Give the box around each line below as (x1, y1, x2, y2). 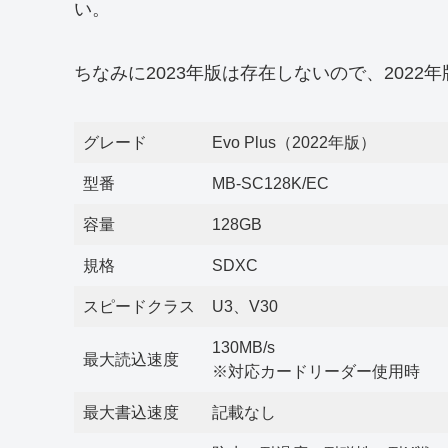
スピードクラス (83, 297, 195, 315)
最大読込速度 (83, 350, 179, 368)
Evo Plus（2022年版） (212, 133, 376, 151)
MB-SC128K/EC (212, 174, 329, 192)
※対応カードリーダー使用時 (212, 362, 420, 380)
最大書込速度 (83, 403, 179, 421)
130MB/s (212, 338, 275, 356)
